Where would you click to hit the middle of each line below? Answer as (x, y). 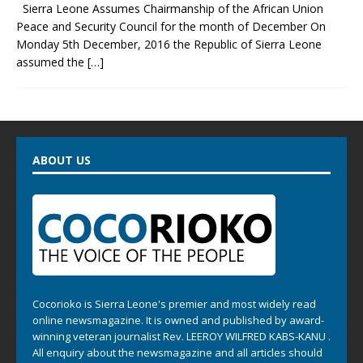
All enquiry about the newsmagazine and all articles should (177, 353)
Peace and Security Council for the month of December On (171, 27)
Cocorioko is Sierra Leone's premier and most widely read (174, 304)
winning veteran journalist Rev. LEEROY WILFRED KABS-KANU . (181, 337)
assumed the (52, 62)
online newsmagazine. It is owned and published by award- (178, 320)
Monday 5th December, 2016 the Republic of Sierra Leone (169, 45)
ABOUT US (62, 160)
